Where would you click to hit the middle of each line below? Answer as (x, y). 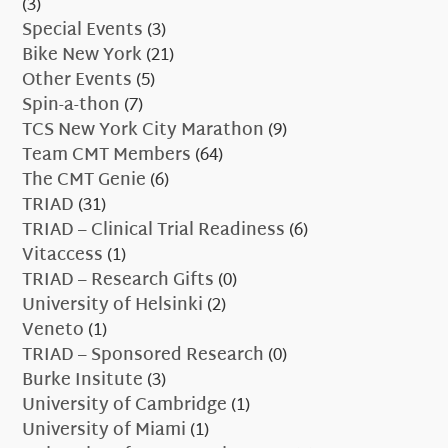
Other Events (77, 81)
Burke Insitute (83, 381)
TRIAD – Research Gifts (118, 281)
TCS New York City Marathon (143, 131)
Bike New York (82, 56)
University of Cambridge (125, 406)
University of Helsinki (113, 306)
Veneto (53, 331)
